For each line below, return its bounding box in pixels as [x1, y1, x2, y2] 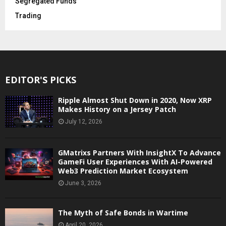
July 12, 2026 [65, 118, 102, 125]
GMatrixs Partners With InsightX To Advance [58, 147, 221, 157]
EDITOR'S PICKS [5, 73, 76, 86]
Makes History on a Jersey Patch [58, 104, 176, 114]
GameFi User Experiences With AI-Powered [58, 156, 212, 166]
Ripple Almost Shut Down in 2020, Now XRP [58, 95, 212, 105]
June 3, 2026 [65, 179, 101, 187]
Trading [15, 11, 41, 20]
